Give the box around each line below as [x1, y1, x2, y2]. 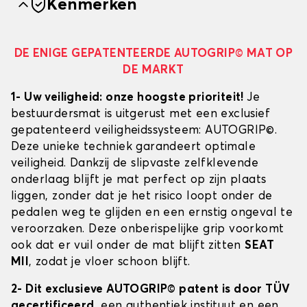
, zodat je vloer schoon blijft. [29, 256, 191, 269]
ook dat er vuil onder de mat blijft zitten [11, 240, 245, 252]
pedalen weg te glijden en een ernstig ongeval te [11, 207, 293, 219]
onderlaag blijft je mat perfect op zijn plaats [11, 174, 267, 186]
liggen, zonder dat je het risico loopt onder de [11, 191, 273, 203]
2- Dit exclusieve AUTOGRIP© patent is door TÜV [11, 284, 291, 296]
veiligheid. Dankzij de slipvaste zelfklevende [11, 158, 258, 170]
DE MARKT [123, 64, 184, 77]
